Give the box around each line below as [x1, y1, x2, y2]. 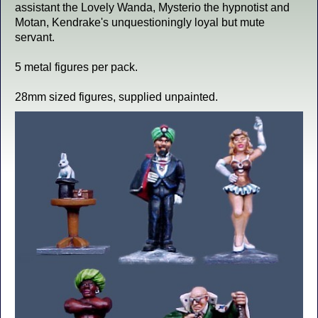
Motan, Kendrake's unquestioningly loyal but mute [15, 16, 265, 28]
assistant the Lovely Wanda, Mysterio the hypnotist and [15, 1, 290, 13]
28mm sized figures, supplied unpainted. [15, 91, 218, 103]
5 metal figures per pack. [15, 61, 138, 73]
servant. [15, 31, 55, 43]
